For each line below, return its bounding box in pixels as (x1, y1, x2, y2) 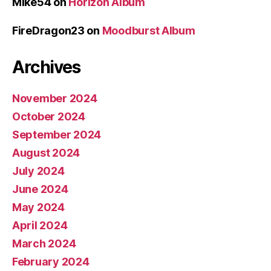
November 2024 (12, 91, 97, 105)
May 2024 (12, 200, 65, 214)
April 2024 (12, 218, 68, 232)
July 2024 (12, 164, 65, 177)
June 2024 (12, 182, 68, 195)
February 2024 (12, 255, 90, 268)
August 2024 (12, 146, 80, 159)
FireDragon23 (12, 24, 85, 37)
